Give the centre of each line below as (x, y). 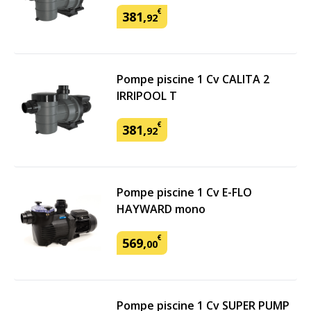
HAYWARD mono (161, 209)
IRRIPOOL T (147, 96)
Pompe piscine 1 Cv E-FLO (184, 192)
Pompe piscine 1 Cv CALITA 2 (193, 79)
